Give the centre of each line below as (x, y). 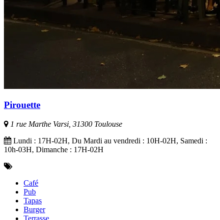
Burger (34, 210)
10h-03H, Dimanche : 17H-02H (54, 150)
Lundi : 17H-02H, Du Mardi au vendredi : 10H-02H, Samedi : (109, 141)
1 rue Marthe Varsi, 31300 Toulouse (65, 124)
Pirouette (22, 105)
